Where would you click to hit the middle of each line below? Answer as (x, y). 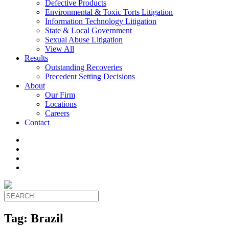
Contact (37, 122)
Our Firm (60, 95)
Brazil (47, 218)
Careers (57, 113)
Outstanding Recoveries (84, 67)
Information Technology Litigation (101, 21)
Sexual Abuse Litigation (84, 40)
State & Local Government (88, 30)
